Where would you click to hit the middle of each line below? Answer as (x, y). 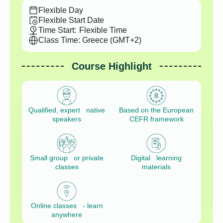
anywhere (67, 215)
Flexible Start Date (71, 20)
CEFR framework (156, 119)
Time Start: (57, 30)
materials (156, 167)
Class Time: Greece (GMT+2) (90, 40)
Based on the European (156, 110)
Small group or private (67, 158)
